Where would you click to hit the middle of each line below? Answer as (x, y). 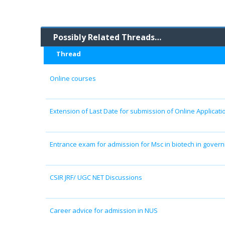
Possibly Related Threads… (107, 37)
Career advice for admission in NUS (103, 210)
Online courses (73, 78)
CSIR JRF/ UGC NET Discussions (96, 177)
